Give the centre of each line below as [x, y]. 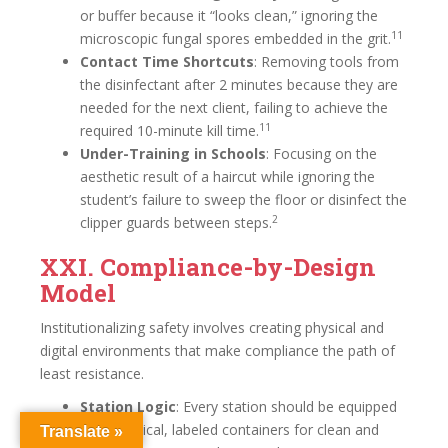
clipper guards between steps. [176, 222]
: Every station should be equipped [286, 406]
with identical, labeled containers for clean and [229, 429]
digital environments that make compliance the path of [217, 350]
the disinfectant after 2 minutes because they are [239, 84]
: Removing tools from [326, 61]
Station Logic [128, 406]
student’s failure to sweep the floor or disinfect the [243, 199]
